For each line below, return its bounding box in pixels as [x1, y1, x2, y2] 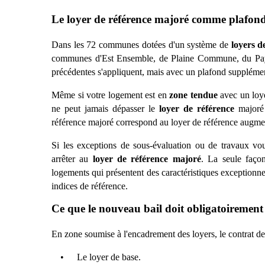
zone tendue [169, 90, 218, 101]
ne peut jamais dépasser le [51, 104, 159, 114]
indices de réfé [51, 181, 105, 192]
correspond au [116, 117, 169, 128]
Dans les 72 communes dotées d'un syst [51, 40, 202, 50]
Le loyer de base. [76, 251, 141, 262]
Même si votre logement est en [51, 90, 170, 101]
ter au [66, 154, 89, 164]
